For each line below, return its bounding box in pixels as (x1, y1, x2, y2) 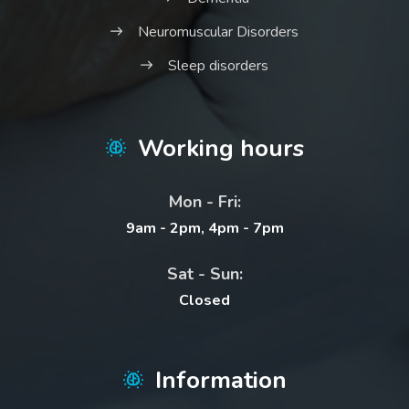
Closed (179, 290, 230, 310)
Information (154, 364, 287, 396)
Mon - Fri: (168, 191, 241, 213)
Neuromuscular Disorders (138, 22, 299, 42)
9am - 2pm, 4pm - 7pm (125, 218, 284, 238)
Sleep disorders (168, 56, 268, 76)
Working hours (137, 132, 304, 164)
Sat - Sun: (166, 263, 243, 285)
